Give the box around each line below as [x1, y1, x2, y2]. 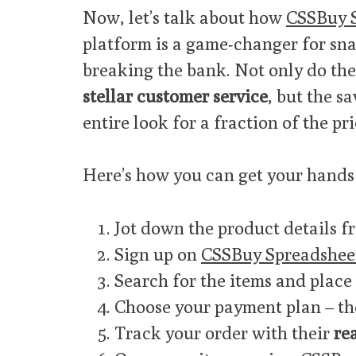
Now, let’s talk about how [83, 6, 286, 28]
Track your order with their [114, 322, 334, 344]
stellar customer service [83, 84, 268, 106]
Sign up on [114, 243, 201, 265]
